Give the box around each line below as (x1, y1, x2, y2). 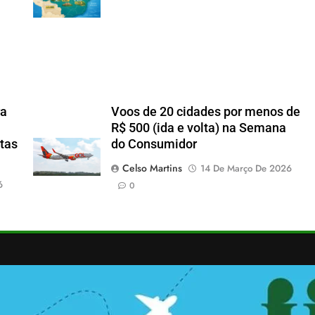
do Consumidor (110, 136, 197, 151)
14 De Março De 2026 (200, 161, 292, 175)
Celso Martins (122, 160, 182, 175)
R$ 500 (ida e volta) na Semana (110, 120, 286, 135)
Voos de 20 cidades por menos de (110, 104, 300, 119)
